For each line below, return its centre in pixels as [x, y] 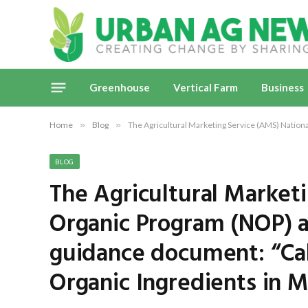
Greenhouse [120, 87]
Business [283, 87]
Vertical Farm [206, 87]
